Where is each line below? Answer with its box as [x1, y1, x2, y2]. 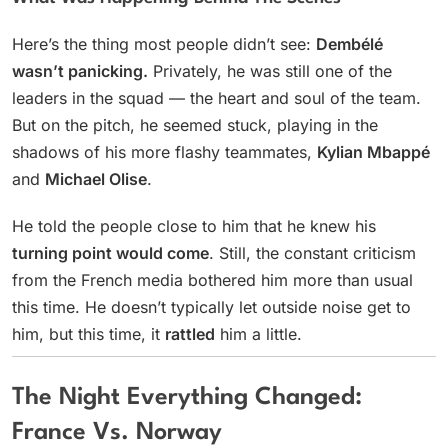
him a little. [215, 324, 302, 345]
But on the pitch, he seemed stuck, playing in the [12, 115, 378, 136]
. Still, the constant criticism [209, 243, 416, 264]
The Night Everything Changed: [12, 386, 362, 411]
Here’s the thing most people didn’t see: [12, 34, 316, 55]
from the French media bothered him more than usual [12, 270, 413, 291]
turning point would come [12, 243, 209, 264]
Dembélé [316, 34, 383, 55]
